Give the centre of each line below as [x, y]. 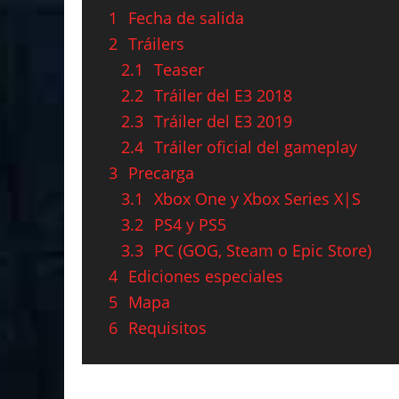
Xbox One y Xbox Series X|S [257, 198]
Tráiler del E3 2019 [223, 121]
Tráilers [156, 43]
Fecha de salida [186, 17]
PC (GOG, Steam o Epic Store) [263, 250]
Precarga [161, 172]
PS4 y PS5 [190, 224]
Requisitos [167, 327]
